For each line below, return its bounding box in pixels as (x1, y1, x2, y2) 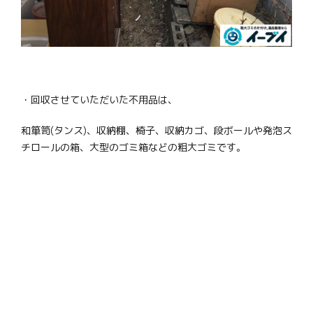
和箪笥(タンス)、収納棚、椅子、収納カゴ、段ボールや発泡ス (21, 124, 292, 138)
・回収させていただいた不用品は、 (21, 93, 177, 107)
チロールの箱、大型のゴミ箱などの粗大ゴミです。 (21, 140, 246, 154)
